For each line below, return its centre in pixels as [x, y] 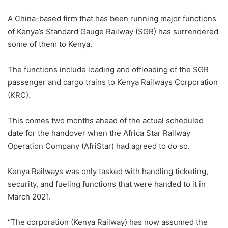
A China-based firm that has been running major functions [112, 18]
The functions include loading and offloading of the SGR [108, 69]
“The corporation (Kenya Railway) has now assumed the [108, 222]
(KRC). [19, 95]
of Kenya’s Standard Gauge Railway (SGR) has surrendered [113, 31]
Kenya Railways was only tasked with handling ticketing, [108, 171]
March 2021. [29, 196]
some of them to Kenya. [50, 44]
